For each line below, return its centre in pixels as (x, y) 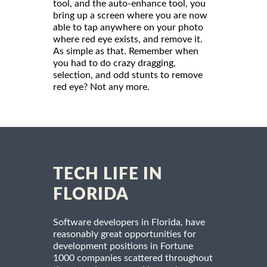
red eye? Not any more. (101, 87)
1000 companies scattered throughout (133, 258)
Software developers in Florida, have (129, 222)
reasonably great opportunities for (125, 234)
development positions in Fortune (123, 246)
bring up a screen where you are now (130, 15)
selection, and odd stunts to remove (128, 75)
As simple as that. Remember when (126, 51)
